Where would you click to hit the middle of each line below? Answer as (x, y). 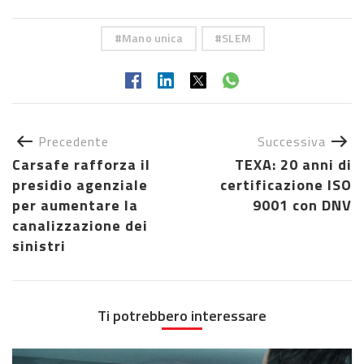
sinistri (39, 245)
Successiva (292, 141)
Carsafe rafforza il (81, 164)
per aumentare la (75, 205)
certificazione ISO (286, 184)
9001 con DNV (302, 205)
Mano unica (153, 38)
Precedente (74, 141)
